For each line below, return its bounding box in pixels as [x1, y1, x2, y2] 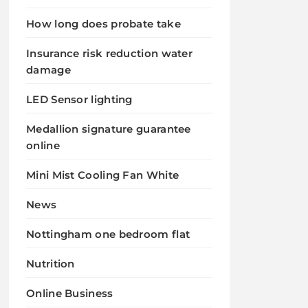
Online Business [26, 287, 113, 300]
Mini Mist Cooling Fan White [26, 168, 179, 181]
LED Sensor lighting [26, 93, 133, 106]
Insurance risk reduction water [26, 47, 193, 60]
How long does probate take [26, 17, 181, 30]
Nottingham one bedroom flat [26, 228, 190, 241]
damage [26, 63, 71, 76]
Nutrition [26, 257, 75, 270]
